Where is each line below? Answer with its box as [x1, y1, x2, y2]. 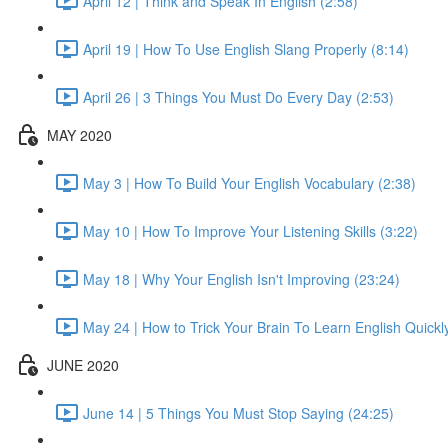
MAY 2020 [47, 124, 112, 145]
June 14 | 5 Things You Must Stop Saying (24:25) [83, 402, 394, 423]
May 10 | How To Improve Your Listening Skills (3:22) [83, 220, 418, 241]
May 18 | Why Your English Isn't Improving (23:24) [83, 268, 400, 289]
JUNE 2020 [47, 354, 119, 375]
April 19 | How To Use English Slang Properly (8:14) [83, 38, 409, 59]
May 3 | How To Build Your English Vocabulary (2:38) [83, 172, 416, 193]
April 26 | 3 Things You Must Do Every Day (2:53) [83, 86, 394, 107]
